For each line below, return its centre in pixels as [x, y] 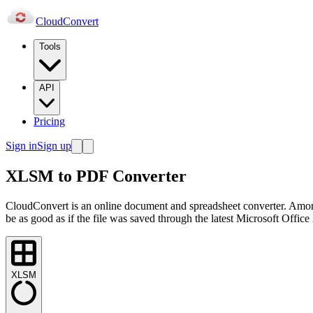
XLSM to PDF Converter [96, 176]
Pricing [49, 121]
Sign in [21, 145]
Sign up [54, 145]
